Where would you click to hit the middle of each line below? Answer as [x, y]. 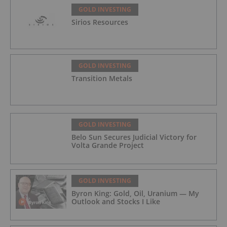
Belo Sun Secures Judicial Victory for [134, 137]
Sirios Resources [100, 22]
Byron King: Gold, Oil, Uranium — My [135, 194]
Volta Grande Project [108, 145]
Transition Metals [102, 79]
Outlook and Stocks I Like [116, 202]
